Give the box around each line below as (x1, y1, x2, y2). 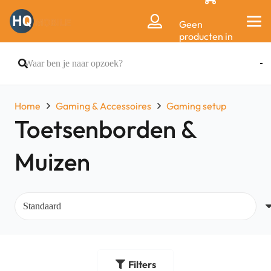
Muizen (15, 146, 90, 177)
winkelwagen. (179, 54, 240, 67)
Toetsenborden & (15, 114, 196, 144)
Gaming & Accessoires (56, 100, 152, 112)
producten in (179, 30, 233, 42)
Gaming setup (166, 100, 227, 112)
